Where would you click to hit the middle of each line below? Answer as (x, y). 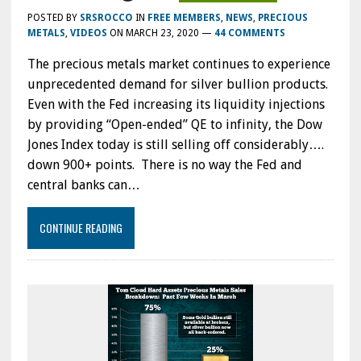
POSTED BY (53, 17)
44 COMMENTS (249, 33)
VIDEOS (88, 33)
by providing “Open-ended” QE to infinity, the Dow (174, 124)
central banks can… (83, 185)
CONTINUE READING (81, 227)
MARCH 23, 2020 (162, 33)
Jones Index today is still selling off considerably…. (175, 144)
